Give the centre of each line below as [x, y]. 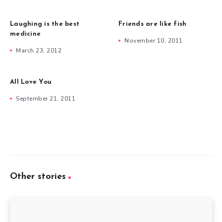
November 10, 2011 [154, 40]
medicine [25, 34]
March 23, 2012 [39, 50]
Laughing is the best [45, 24]
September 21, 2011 [46, 98]
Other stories [38, 176]
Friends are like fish [153, 24]
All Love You [31, 82]
